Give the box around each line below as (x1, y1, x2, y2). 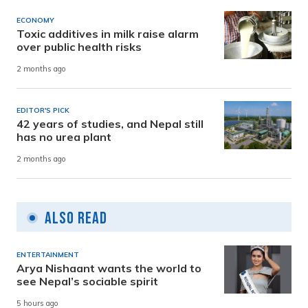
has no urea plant (16, 129, 111, 144)
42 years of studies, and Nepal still (16, 116, 203, 131)
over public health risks (16, 39, 142, 54)
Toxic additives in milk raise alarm (16, 26, 199, 41)
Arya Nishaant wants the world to (16, 261, 201, 275)
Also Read (45, 208, 107, 228)
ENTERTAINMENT (16, 250, 79, 259)
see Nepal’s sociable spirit (16, 274, 158, 288)
